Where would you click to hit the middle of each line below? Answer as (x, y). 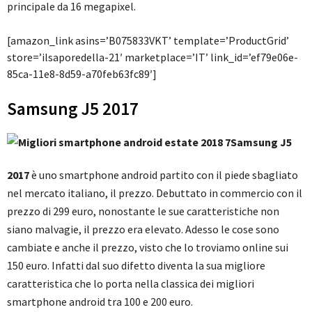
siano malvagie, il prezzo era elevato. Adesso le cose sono (143, 229)
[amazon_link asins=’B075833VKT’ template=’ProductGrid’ (148, 41)
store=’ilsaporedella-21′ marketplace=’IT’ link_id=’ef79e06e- (153, 57)
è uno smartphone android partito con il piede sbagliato (164, 175)
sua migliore (236, 266)
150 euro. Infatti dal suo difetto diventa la (106, 266)
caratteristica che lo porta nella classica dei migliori (131, 284)
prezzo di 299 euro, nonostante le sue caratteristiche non (143, 211)
